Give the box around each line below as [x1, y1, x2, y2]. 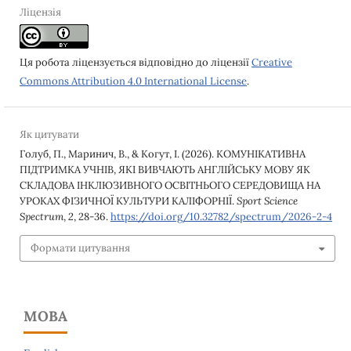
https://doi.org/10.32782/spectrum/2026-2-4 [110, 209, 332, 223]
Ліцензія [19, 5, 61, 19]
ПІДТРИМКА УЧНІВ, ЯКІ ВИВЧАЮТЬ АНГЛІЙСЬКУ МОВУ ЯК [19, 162, 310, 176]
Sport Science [236, 194, 298, 208]
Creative [251, 55, 292, 69]
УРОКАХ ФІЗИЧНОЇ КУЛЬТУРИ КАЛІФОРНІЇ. [19, 194, 237, 208]
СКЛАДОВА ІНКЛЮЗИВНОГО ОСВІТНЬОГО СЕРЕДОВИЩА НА [19, 178, 320, 192]
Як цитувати [19, 127, 79, 141]
